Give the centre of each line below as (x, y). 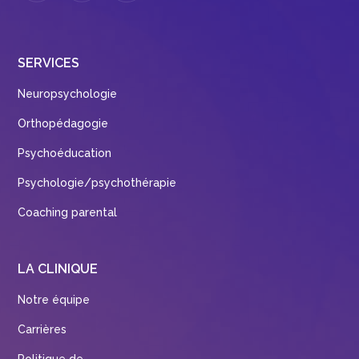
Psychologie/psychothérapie (97, 183)
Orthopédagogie (63, 124)
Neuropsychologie (68, 94)
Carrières (42, 330)
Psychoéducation (65, 153)
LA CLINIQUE (58, 269)
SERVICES (49, 63)
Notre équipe (54, 300)
